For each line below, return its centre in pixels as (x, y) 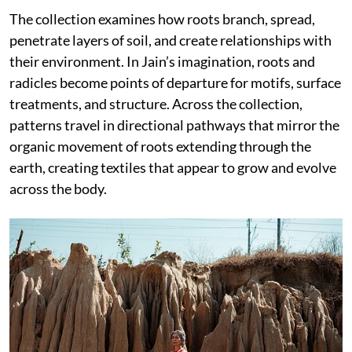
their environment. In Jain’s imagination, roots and (162, 61)
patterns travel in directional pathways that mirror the (174, 125)
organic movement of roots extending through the (160, 146)
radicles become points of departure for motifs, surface (175, 82)
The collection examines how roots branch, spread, (162, 18)
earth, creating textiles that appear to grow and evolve (173, 167)
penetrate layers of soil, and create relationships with (170, 40)
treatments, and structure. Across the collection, (156, 103)
